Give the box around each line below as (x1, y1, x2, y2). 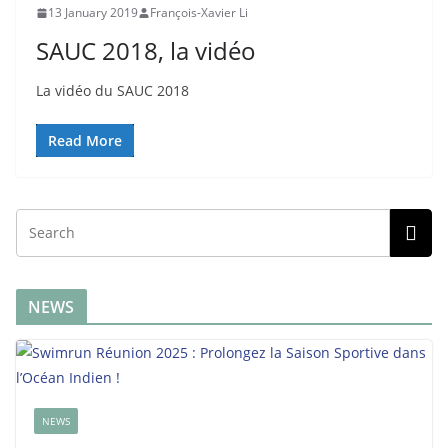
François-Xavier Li (150, 4, 248, 21)
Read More (48, 131, 122, 150)
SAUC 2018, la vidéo (36, 34, 256, 67)
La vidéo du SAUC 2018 (36, 81, 189, 100)
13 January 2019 (48, 4, 138, 21)
